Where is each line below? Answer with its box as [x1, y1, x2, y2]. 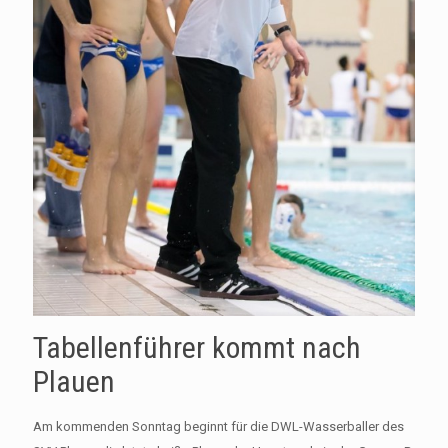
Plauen [33, 364, 115, 400]
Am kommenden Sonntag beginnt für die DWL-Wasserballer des [33, 419, 404, 435]
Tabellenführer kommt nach [33, 330, 361, 366]
